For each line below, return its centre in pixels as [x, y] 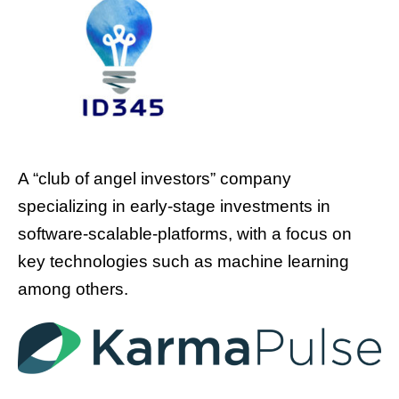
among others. [73, 289]
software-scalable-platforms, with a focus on [185, 234]
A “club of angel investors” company [155, 179]
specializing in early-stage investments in [174, 207]
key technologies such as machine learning [183, 262]
